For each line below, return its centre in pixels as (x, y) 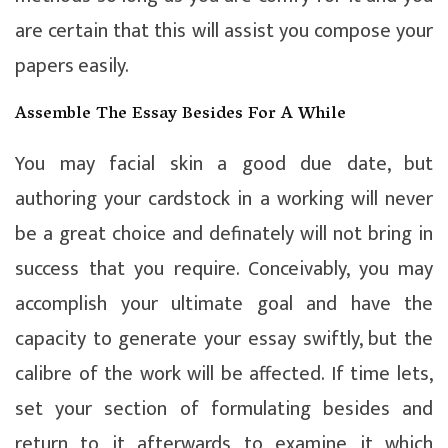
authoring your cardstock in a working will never (224, 198)
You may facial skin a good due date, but (224, 163)
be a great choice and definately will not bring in (224, 233)
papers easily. (72, 65)
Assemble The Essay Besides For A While (180, 114)
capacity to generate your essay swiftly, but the (224, 338)
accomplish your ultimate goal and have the (224, 303)
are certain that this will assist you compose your (224, 30)
